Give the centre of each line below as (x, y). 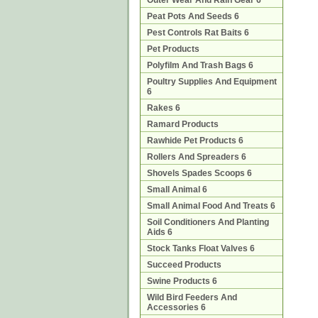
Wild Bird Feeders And (192, 297)
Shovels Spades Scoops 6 (199, 173)
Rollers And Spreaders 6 (197, 157)
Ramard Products (183, 124)
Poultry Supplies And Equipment (212, 82)
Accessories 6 (176, 307)
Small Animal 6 (177, 190)
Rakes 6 (164, 108)
